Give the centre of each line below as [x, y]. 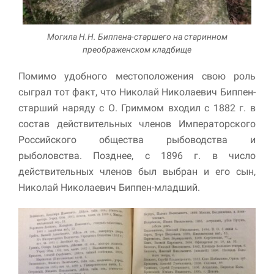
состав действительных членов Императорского [137, 124]
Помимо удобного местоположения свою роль [137, 76]
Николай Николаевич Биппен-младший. [109, 187]
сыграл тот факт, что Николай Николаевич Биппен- [137, 92]
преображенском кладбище [137, 49]
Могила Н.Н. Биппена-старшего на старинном [137, 36]
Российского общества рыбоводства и [137, 139]
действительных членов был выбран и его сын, [137, 171]
